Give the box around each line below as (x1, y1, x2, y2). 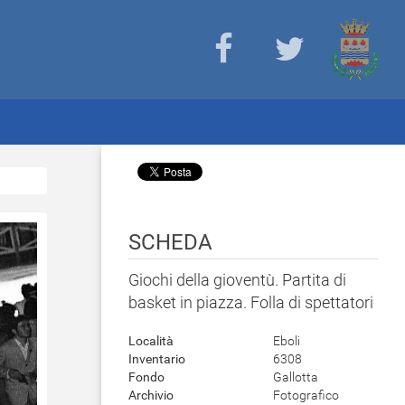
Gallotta (273, 370, 318, 384)
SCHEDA (128, 230, 212, 255)
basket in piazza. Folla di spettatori (128, 293, 373, 312)
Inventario (128, 352, 185, 366)
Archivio (128, 388, 174, 402)
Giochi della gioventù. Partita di (128, 270, 346, 289)
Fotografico (273, 388, 339, 402)
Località (128, 334, 174, 348)
